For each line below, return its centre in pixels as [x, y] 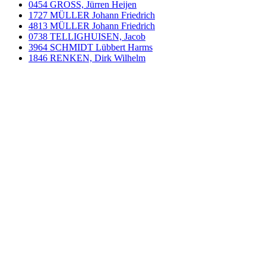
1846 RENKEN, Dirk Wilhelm [87, 58]
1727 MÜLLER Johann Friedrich [92, 15]
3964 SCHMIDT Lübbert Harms [91, 47]
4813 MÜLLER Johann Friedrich [92, 26]
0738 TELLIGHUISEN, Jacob [87, 37]
